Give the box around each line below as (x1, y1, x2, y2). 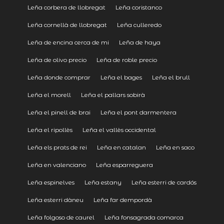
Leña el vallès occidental (82, 125, 156, 133)
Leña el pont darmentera (100, 108, 176, 116)
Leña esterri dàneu (27, 195, 83, 203)
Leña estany (84, 178, 121, 186)
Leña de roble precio (96, 55, 157, 63)
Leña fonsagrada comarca (104, 213, 183, 221)
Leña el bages (100, 73, 142, 81)
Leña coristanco (115, 3, 162, 11)
